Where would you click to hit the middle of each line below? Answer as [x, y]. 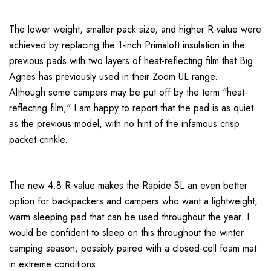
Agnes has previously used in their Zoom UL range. [113, 77]
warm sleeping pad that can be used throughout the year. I [129, 217]
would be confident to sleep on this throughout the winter [126, 233]
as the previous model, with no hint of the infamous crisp [124, 124]
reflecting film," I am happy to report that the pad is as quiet [131, 108]
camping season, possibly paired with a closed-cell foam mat [133, 249]
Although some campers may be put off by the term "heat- [128, 93]
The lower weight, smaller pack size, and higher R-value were [135, 30]
